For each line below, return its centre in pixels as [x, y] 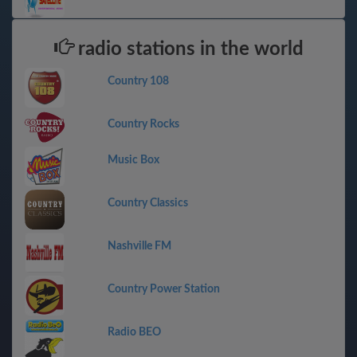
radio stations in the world [188, 49]
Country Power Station [164, 289]
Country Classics [148, 203]
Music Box [133, 160]
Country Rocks [143, 124]
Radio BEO [134, 332]
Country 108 [138, 81]
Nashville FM [139, 246]
